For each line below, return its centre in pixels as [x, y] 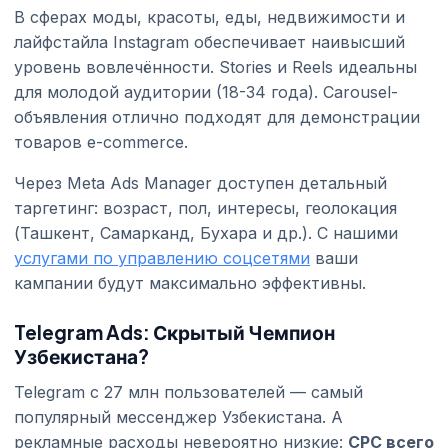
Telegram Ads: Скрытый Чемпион [174, 331]
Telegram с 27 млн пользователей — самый [188, 391]
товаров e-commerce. [101, 141]
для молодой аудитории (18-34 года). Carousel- [206, 91]
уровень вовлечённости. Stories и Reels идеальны [215, 66]
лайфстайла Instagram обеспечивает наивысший [209, 41]
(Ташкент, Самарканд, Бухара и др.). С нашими [206, 232]
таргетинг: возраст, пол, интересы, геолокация [205, 207]
